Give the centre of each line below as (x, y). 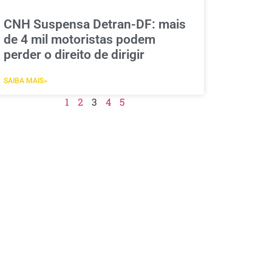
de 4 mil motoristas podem (79, 39)
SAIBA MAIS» (25, 80)
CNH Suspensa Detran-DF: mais (94, 24)
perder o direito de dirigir (74, 54)
